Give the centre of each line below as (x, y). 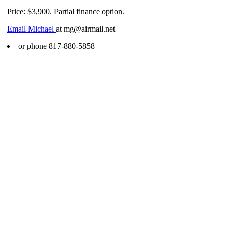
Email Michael (32, 29)
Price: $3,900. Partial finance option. (66, 11)
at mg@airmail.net (85, 29)
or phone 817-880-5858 (56, 46)
